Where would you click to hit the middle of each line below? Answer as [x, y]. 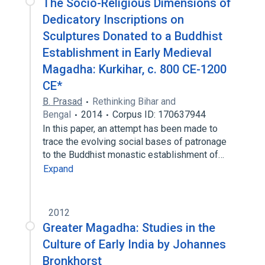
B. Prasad [62, 101]
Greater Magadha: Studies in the [129, 228]
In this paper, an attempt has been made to [130, 129]
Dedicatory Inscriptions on [113, 20]
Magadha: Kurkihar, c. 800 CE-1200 [135, 69]
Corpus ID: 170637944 [159, 114]
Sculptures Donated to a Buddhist [132, 36]
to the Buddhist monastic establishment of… [135, 155]
